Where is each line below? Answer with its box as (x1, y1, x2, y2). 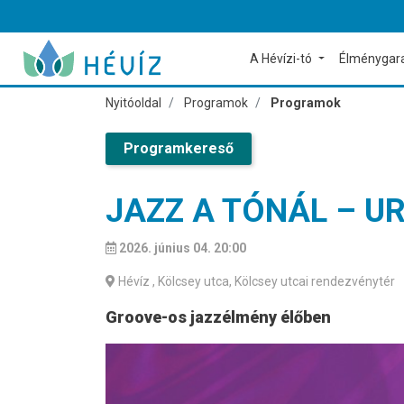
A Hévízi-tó (250, 51, 316, 66)
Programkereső (124, 140, 234, 157)
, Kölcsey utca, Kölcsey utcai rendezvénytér (152, 274, 395, 289)
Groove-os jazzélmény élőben (106, 308, 331, 326)
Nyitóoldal (106, 96, 161, 110)
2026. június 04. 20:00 (119, 241, 246, 255)
